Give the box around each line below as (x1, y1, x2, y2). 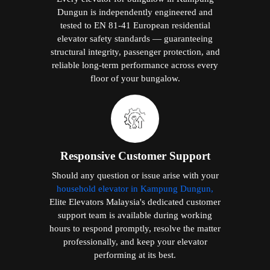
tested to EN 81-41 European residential (60, 19, 210, 30)
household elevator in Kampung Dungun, (57, 183, 213, 193)
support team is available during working (58, 209, 212, 220)
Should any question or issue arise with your (51, 169, 219, 180)
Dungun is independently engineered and (57, 6, 213, 17)
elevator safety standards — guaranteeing (57, 33, 213, 43)
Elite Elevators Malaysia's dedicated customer (49, 196, 221, 207)
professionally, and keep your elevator (63, 236, 207, 246)
